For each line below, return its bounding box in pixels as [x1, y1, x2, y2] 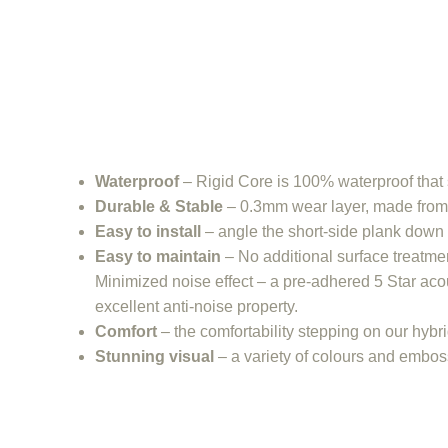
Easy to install [95, 222, 201, 240]
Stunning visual [95, 347, 214, 365]
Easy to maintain [95, 247, 221, 265]
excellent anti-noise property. [95, 297, 298, 315]
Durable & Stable [95, 197, 223, 215]
